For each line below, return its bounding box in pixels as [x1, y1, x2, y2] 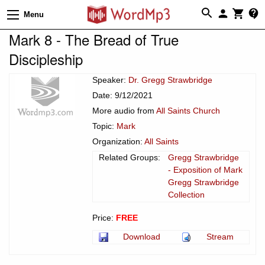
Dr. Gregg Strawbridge [128, 75, 212, 85]
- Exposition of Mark [168, 164, 243, 174]
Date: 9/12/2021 [92, 90, 153, 100]
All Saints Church [156, 105, 220, 115]
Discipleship [9, 48, 83, 69]
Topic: [92, 121, 117, 131]
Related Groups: [99, 152, 160, 162]
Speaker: [92, 75, 128, 85]
